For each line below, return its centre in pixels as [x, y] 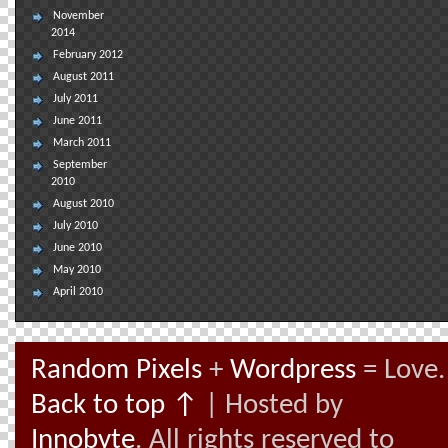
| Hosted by [270, 405]
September [80, 165]
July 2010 [75, 226]
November [78, 16]
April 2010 [78, 292]
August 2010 [83, 204]
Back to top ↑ [114, 405]
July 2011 [75, 99]
